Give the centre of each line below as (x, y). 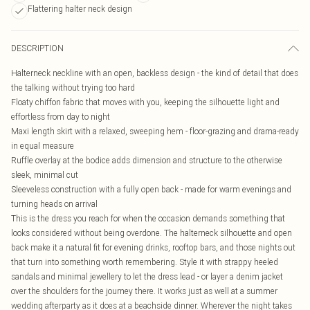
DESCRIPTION (37, 48)
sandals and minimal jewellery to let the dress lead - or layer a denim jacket (147, 276)
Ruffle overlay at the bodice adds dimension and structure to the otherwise (147, 160)
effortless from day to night (61, 117)
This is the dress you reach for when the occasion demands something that (148, 218)
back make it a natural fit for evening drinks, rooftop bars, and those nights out (153, 247)
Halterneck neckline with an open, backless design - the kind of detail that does (155, 73)
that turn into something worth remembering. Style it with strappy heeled (145, 262)
